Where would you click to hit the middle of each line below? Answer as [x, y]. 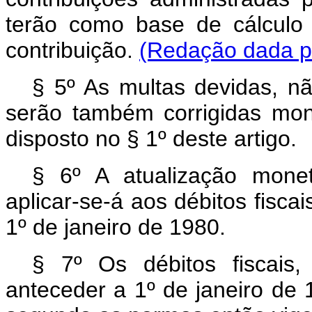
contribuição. [72, 50]
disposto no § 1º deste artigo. [151, 139]
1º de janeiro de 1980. [116, 227]
